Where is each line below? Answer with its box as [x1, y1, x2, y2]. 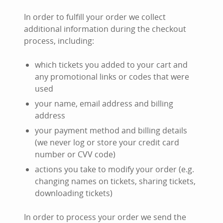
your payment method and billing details [35, 125, 187, 136]
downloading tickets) [35, 188, 112, 199]
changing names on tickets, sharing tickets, [35, 176, 196, 187]
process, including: [24, 35, 94, 46]
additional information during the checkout [24, 23, 186, 34]
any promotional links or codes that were [35, 71, 189, 82]
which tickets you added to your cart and [35, 59, 188, 70]
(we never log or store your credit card [35, 137, 179, 148]
